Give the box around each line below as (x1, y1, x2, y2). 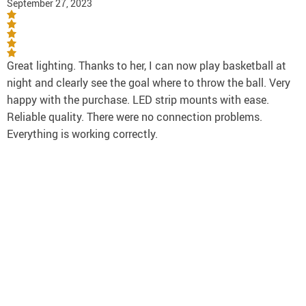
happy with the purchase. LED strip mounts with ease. (7, 92, 269, 107)
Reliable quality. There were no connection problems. (7, 109, 262, 124)
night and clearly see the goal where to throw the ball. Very (7, 74, 290, 90)
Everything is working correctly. (7, 126, 158, 141)
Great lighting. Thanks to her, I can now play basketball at (7, 57, 286, 73)
